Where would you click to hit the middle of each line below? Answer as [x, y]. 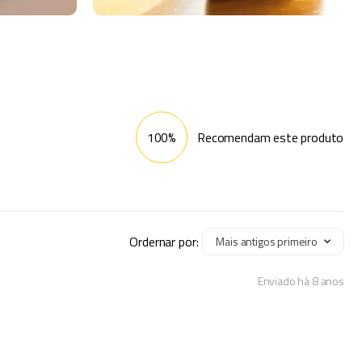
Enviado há [284, 280]
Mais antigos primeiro [267, 242]
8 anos [328, 280]
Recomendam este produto [270, 138]
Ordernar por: [164, 242]
